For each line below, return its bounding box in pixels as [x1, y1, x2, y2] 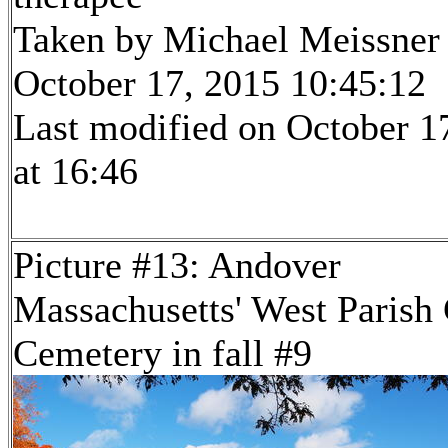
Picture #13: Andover [13, 244, 341, 287]
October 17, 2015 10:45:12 [13, 62, 426, 105]
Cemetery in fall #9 [13, 332, 312, 375]
